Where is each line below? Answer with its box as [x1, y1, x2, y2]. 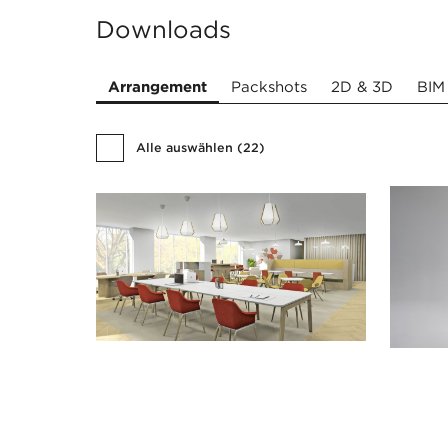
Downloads [96, 14, 231, 44]
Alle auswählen [136, 140, 233, 156]
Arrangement [108, 77, 207, 96]
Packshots [231, 77, 307, 96]
